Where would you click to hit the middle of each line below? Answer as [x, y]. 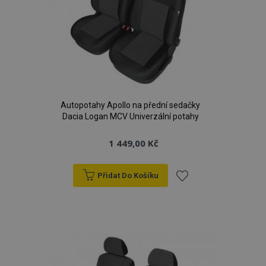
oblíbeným [201, 244]
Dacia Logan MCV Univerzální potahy [130, 116]
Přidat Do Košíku [128, 175]
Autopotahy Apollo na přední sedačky [130, 105]
